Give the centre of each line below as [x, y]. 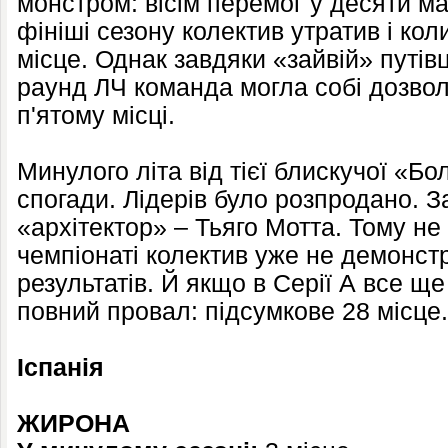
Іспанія [60, 367]
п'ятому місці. [96, 115]
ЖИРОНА [73, 423]
